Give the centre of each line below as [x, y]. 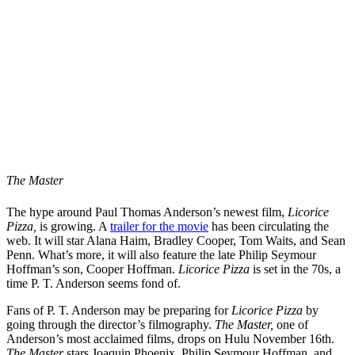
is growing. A [75, 226]
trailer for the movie [159, 226]
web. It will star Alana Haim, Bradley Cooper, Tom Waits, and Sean [176, 240]
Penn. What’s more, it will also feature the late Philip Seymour [161, 254]
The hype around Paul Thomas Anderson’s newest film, [147, 212]
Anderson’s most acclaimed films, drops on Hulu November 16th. [170, 338]
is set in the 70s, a [297, 269]
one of [291, 324]
